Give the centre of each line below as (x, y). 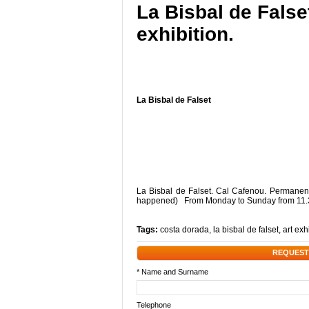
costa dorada (185, 230)
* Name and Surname (172, 272)
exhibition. (185, 34)
